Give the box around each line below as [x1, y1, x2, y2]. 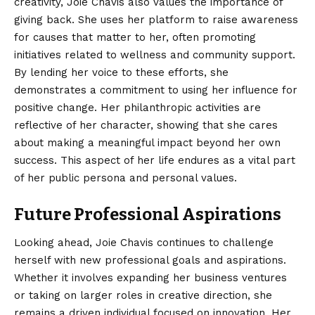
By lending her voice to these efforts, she [14, 66, 229, 79]
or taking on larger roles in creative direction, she [14, 288, 272, 302]
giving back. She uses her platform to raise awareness [14, 13, 298, 27]
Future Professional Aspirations [14, 205, 281, 225]
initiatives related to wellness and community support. [14, 49, 295, 62]
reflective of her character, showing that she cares [14, 119, 278, 132]
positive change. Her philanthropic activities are [14, 101, 261, 115]
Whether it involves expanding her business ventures [14, 271, 287, 284]
